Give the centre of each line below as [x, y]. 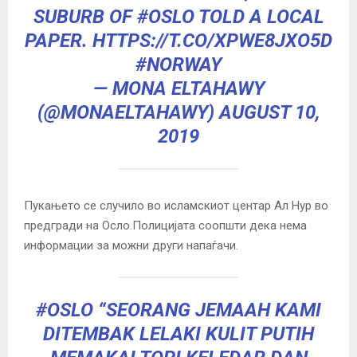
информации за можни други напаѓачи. [131, 245]
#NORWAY [178, 64]
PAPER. [59, 40]
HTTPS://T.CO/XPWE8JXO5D [212, 40]
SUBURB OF [85, 16]
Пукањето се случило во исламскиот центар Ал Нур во [176, 205]
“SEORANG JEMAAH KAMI [207, 310]
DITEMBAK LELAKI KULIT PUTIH [178, 333]
